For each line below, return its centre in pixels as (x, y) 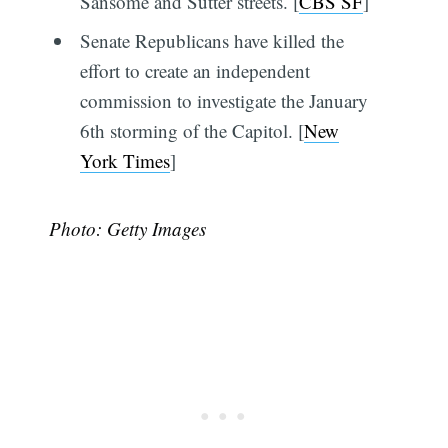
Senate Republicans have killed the (211, 41)
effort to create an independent (194, 71)
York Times (124, 161)
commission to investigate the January (223, 101)
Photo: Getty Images (128, 229)
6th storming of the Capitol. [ (191, 131)
